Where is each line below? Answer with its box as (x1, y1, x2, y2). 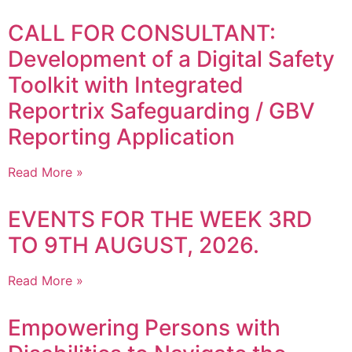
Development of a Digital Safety (8, 46, 335, 73)
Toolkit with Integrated (8, 71, 244, 99)
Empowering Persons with (8, 314, 280, 342)
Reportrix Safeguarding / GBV (8, 97, 315, 125)
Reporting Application (8, 123, 235, 151)
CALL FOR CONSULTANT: (8, 20, 276, 47)
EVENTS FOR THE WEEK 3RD (8, 206, 312, 233)
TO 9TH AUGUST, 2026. (8, 232, 259, 259)
